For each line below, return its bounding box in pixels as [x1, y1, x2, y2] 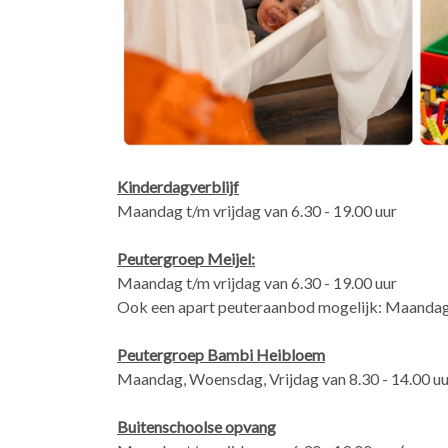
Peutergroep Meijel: [117, 248, 255, 268]
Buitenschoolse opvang [117, 416, 276, 436]
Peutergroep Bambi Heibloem [117, 344, 325, 364]
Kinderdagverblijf [117, 176, 239, 196]
